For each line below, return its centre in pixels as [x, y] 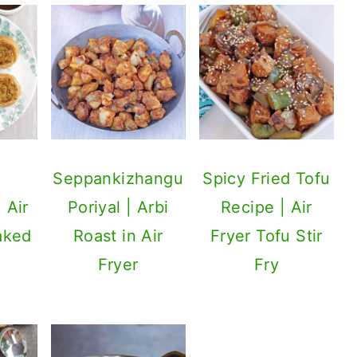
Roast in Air [118, 236]
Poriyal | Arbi [118, 208]
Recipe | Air [266, 208]
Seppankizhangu [118, 179]
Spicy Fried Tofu [267, 179]
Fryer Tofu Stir [266, 236]
